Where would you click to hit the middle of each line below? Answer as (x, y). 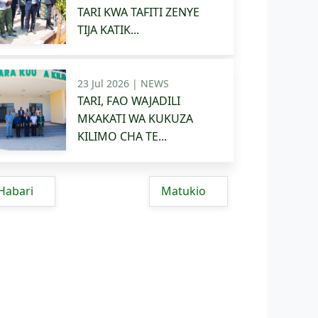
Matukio (185, 191)
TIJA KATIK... (108, 30)
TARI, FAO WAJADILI (129, 100)
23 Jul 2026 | (109, 83)
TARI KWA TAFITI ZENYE (138, 12)
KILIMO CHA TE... (122, 136)
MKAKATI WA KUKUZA (135, 118)
